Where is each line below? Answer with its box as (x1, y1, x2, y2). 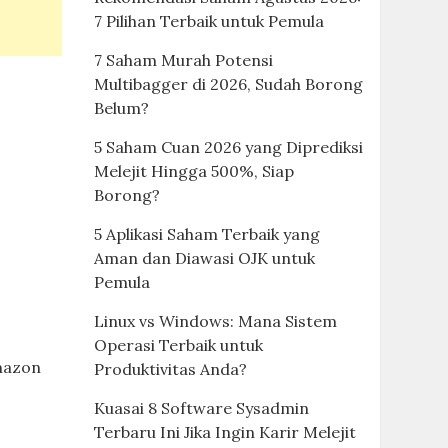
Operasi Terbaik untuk (93, 335, 263, 355)
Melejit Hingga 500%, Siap (93, 161, 294, 181)
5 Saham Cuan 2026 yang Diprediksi (93, 137, 363, 157)
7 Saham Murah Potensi (93, 50, 273, 70)
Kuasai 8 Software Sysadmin (93, 398, 309, 418)
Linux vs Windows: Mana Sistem (93, 311, 337, 331)
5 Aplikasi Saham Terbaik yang (93, 224, 320, 244)
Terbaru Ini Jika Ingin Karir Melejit (93, 422, 356, 442)
